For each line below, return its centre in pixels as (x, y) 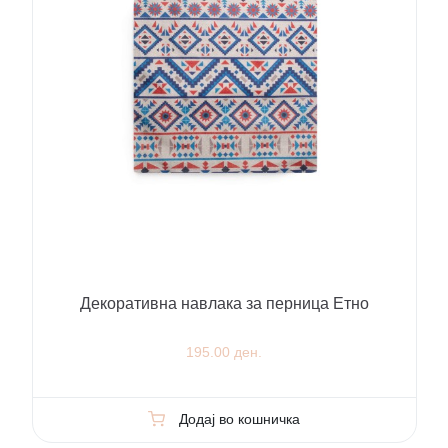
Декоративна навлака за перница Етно (224, 304)
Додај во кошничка (239, 419)
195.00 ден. (224, 352)
